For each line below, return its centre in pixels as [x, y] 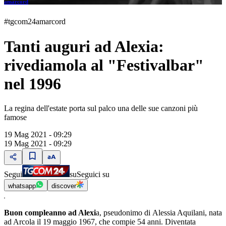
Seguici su [93, 174]
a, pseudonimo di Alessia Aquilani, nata [159, 213]
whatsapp [22, 186]
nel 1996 [33, 83]
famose [15, 117]
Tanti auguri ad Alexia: [84, 46]
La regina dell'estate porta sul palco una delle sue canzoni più [101, 108]
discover [64, 186]
